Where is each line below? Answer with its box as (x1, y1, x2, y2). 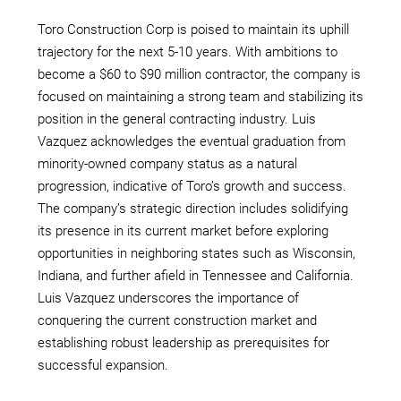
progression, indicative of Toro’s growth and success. (38, 178, 346, 195)
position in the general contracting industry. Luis (38, 111, 316, 128)
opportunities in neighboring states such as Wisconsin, (38, 245, 355, 262)
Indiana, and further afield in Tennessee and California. (38, 268, 354, 285)
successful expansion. (38, 357, 168, 374)
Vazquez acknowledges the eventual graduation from (38, 133, 346, 150)
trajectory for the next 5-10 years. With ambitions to (38, 44, 337, 61)
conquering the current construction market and (38, 312, 317, 329)
